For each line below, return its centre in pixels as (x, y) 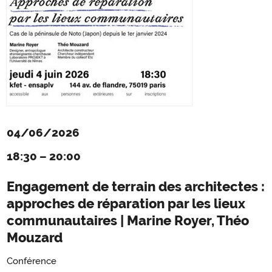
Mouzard (35, 237)
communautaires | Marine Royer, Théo (128, 220)
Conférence (32, 261)
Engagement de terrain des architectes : (136, 186)
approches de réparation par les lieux (126, 203)
